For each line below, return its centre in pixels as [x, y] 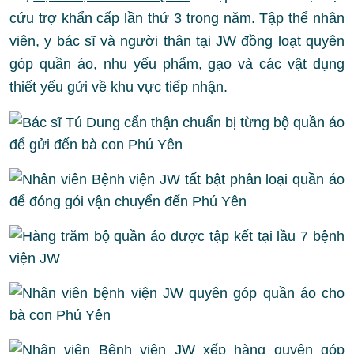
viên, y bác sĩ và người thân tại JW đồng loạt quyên [177, 41]
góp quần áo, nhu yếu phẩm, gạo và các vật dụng [177, 64]
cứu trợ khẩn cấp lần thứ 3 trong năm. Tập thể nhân [177, 18]
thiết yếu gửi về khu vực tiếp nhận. [119, 87]
